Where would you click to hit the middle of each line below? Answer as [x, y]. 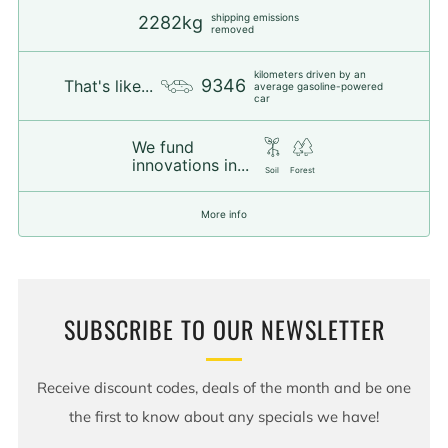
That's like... [108, 86]
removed [232, 29]
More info [223, 214]
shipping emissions [254, 17]
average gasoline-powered [318, 86]
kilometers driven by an [310, 74]
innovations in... [190, 165]
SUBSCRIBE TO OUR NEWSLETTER [224, 329]
